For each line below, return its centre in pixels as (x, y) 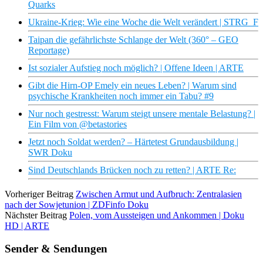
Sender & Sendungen (56, 248)
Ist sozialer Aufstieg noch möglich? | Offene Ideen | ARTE (136, 68)
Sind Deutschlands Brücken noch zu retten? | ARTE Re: (132, 170)
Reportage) (49, 50)
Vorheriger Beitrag (39, 194)
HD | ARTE (27, 226)
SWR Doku (50, 153)
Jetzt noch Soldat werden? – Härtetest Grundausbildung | (133, 142)
